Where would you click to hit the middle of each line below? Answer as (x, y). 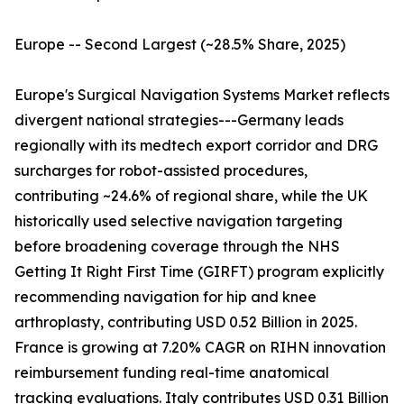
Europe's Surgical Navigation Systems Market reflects (202, 95)
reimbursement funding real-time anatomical (172, 373)
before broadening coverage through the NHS (177, 247)
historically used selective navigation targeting (179, 221)
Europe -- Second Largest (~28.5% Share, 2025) (180, 45)
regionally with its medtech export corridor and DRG (196, 146)
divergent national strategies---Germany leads (179, 120)
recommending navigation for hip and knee (165, 297)
